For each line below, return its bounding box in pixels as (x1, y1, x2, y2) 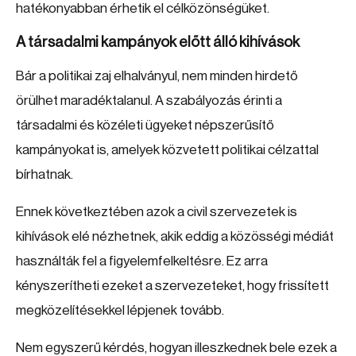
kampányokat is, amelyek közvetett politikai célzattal (16, 143, 319, 157)
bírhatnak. (16, 168, 73, 181)
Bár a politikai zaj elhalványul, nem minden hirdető (16, 69, 298, 83)
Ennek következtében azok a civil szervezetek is (16, 205, 297, 219)
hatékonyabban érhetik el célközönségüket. (16, 2, 269, 15)
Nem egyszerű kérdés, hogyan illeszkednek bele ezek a (16, 341, 337, 354)
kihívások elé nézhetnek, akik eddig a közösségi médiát (16, 230, 334, 243)
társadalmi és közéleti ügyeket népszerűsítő (16, 118, 274, 132)
